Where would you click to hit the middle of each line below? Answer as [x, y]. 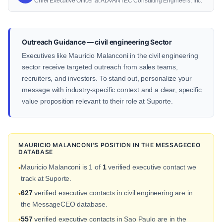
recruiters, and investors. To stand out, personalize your [107, 78]
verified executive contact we [151, 167]
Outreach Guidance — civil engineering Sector [97, 42]
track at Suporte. [46, 178]
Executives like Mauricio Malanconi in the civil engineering [110, 55]
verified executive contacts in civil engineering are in [112, 193]
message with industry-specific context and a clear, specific [112, 90]
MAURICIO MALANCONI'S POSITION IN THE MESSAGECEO [110, 145]
